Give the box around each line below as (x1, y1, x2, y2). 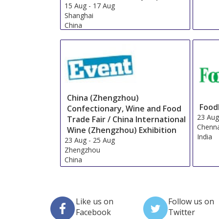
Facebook (76, 207, 111, 218)
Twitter (168, 207, 195, 218)
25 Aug (92, 135, 115, 145)
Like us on (76, 196, 113, 207)
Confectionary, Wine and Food (66, 103, 181, 114)
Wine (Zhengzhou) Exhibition (66, 124, 176, 135)
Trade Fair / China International (66, 113, 186, 125)
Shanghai (64, 10, 93, 20)
